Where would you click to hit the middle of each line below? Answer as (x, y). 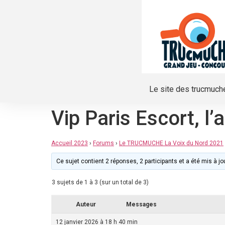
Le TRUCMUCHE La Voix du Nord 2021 (171, 143)
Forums (103, 143)
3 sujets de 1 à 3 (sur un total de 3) (100, 183)
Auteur (86, 205)
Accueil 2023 (70, 143)
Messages (141, 205)
